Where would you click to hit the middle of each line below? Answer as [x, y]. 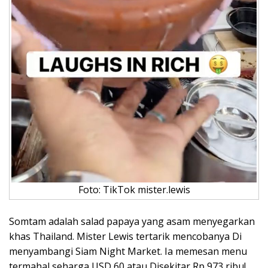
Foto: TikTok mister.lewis [134, 190]
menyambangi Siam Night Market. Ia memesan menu [128, 251]
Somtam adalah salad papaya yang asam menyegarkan [132, 221]
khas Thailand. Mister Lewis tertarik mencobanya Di [125, 236]
